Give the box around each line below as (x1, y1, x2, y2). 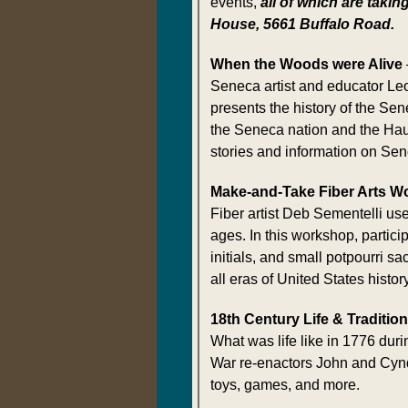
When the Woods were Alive (209, 56, 403, 72)
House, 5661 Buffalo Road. (209, 16, 394, 32)
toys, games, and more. (209, 377, 360, 393)
